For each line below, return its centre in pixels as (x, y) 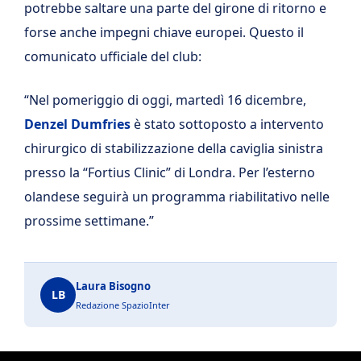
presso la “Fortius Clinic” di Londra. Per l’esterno (170, 172)
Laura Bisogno (113, 286)
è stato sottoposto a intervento (227, 124)
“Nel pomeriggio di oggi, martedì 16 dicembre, (165, 100)
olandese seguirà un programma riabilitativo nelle (177, 196)
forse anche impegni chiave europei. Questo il (164, 32)
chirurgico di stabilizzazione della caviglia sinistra (174, 148)
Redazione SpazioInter (123, 305)
